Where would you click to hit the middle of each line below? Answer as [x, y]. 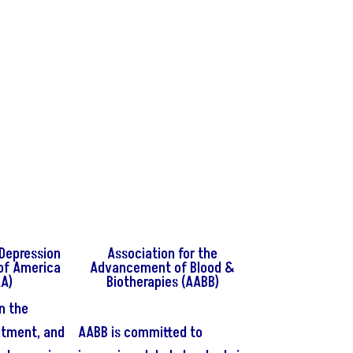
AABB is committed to [140, 333]
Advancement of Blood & [163, 269]
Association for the [163, 255]
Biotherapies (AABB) [162, 283]
